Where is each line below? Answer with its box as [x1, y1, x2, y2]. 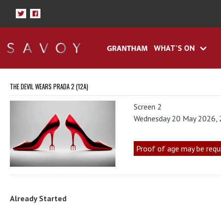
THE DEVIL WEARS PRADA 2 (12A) [10, 82, 88, 92]
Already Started [10, 193, 67, 203]
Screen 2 [134, 102, 162, 112]
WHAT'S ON [153, 43, 195, 53]
